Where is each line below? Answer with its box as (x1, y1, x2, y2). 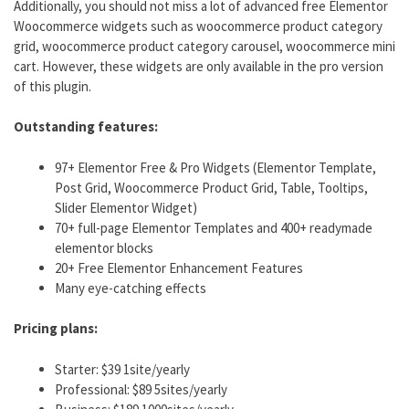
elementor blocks (55, 238, 153, 257)
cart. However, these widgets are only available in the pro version (14, 57, 383, 75)
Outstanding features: (14, 118, 158, 136)
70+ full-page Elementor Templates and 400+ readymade (55, 218, 372, 236)
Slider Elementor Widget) (55, 198, 197, 216)
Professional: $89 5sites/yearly (55, 380, 227, 398)
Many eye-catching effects (55, 278, 206, 297)
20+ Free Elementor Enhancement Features (55, 258, 303, 277)
